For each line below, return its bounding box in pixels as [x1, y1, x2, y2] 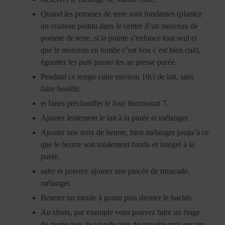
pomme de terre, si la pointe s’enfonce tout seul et [41, 33, 197, 42]
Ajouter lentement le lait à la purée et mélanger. [41, 113, 190, 122]
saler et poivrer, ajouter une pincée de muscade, [41, 166, 190, 175]
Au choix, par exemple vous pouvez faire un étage [41, 207, 200, 216]
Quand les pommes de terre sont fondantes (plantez [41, 9, 202, 18]
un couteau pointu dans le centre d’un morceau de [41, 21, 198, 30]
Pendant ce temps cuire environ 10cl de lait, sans [41, 72, 194, 81]
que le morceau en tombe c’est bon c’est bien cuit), [41, 45, 201, 54]
